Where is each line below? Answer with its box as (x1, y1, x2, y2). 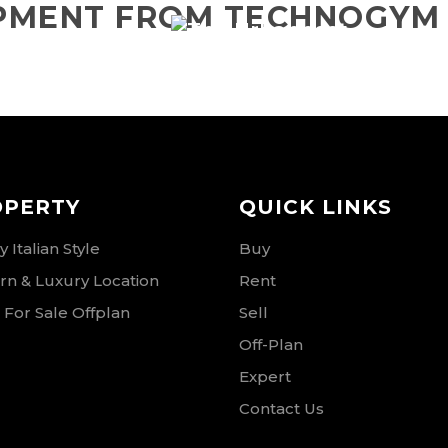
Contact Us (239, 399, 324, 418)
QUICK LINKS (239, 195, 392, 219)
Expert (239, 367, 291, 386)
